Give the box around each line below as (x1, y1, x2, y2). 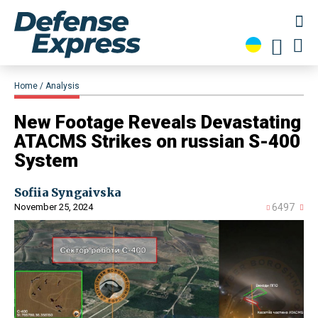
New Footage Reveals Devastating (14, 111, 301, 133)
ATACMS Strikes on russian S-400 (14, 131, 300, 153)
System (14, 150, 78, 172)
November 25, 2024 (14, 202, 93, 213)
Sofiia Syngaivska (14, 185, 121, 200)
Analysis (45, 81, 79, 92)
